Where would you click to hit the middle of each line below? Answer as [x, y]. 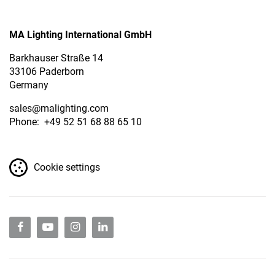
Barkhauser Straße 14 [56, 58]
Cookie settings [67, 167]
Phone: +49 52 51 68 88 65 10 [76, 122]
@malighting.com [70, 108]
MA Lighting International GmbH [80, 34]
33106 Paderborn [47, 71]
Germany [29, 85]
